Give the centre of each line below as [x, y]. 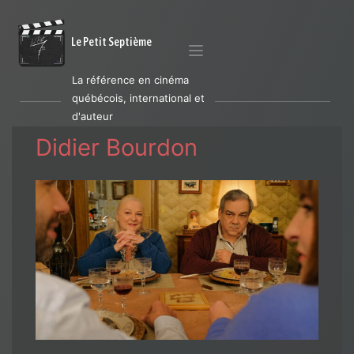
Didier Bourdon [117, 147]
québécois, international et [138, 98]
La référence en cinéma [130, 80]
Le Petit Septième [111, 41]
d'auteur [92, 116]
